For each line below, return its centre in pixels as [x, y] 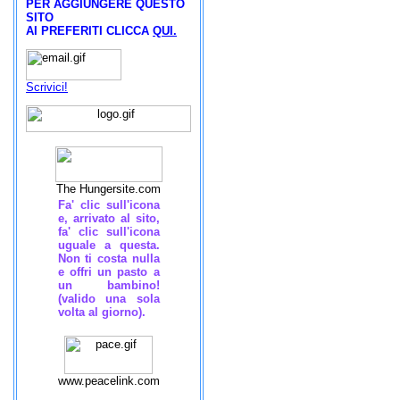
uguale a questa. [108, 245]
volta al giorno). [101, 312]
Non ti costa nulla [108, 258]
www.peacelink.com [108, 381]
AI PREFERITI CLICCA [89, 31]
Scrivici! [47, 87]
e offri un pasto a [108, 272]
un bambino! [108, 285]
